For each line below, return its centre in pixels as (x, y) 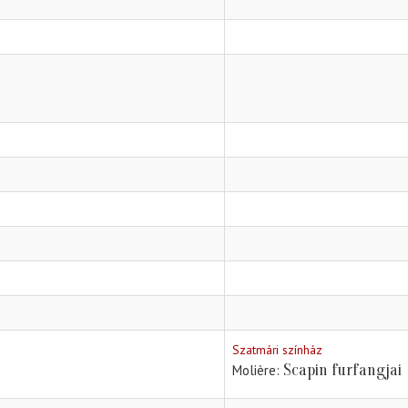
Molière (254, 371)
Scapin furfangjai (342, 371)
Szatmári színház (277, 350)
